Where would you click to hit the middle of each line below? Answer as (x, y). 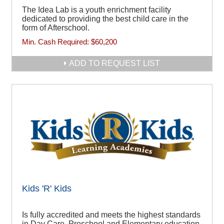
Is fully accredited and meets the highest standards (111, 214)
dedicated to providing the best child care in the (105, 18)
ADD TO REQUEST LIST (114, 63)
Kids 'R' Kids (47, 188)
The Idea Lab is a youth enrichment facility (96, 9)
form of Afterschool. (56, 27)
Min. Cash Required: (56, 41)
